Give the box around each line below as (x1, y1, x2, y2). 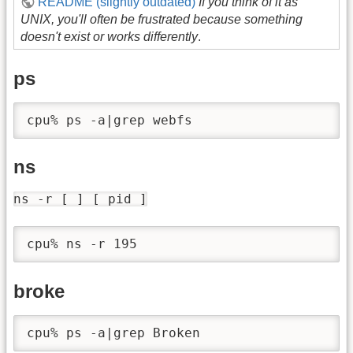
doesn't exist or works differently (20, 30, 198, 44)
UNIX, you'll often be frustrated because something (20, 13, 303, 27)
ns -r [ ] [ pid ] (13, 191, 147, 207)
